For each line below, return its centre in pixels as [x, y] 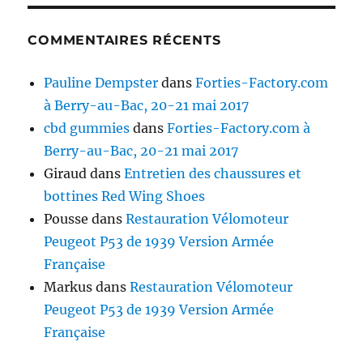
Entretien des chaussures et [213, 174]
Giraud [66, 174]
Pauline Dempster [101, 83]
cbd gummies [87, 128]
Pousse [66, 219]
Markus [68, 287]
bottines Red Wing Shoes [125, 196]
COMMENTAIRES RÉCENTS [124, 41]
